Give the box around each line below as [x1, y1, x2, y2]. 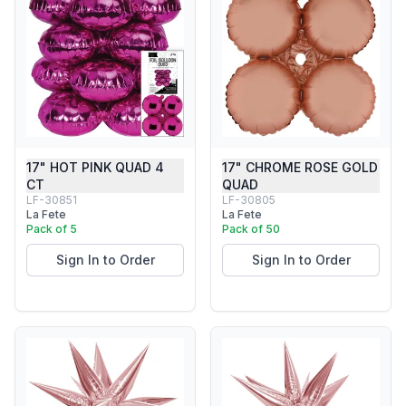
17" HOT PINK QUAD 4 [26, 159, 164, 175]
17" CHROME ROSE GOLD [222, 159, 378, 175]
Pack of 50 [222, 222, 280, 236]
